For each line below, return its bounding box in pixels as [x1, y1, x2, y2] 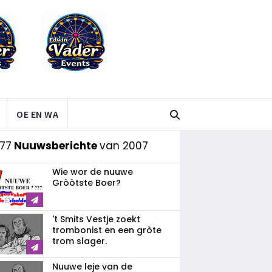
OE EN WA [16, 108, 58, 120]
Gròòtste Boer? [52, 177, 121, 189]
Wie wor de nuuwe [52, 166, 133, 178]
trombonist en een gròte [52, 224, 161, 236]
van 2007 [100, 138, 148, 153]
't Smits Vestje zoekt [52, 213, 140, 225]
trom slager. [52, 235, 107, 247]
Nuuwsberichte [12, 138, 100, 153]
